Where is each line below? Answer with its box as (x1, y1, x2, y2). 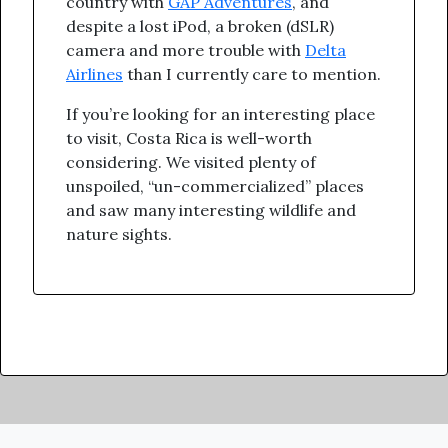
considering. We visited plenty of (66, 152, 316, 173)
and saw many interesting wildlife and (66, 200, 356, 221)
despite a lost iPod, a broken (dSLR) (66, 16, 334, 37)
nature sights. (66, 224, 172, 245)
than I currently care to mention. (123, 64, 381, 85)
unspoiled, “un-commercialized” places (66, 176, 364, 197)
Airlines (66, 64, 123, 85)
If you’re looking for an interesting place (66, 104, 375, 125)
